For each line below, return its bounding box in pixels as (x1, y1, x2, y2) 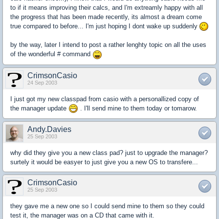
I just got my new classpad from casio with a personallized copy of (10, 95, 199, 103)
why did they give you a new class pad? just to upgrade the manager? (10, 149, 208, 157)
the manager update (10, 104, 68, 112)
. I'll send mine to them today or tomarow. (78, 104, 197, 112)
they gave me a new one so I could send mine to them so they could (10, 202, 204, 210)
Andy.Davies (27, 125, 71, 134)
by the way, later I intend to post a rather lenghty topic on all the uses (10, 41, 206, 49)
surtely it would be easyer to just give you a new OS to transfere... (10, 158, 198, 166)
